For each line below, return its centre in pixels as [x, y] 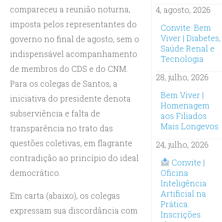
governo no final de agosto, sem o [75, 39]
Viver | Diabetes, [190, 38]
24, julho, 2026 [182, 144]
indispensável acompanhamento [74, 54]
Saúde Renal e [187, 48]
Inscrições [180, 214]
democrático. [35, 172]
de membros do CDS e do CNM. [69, 68]
